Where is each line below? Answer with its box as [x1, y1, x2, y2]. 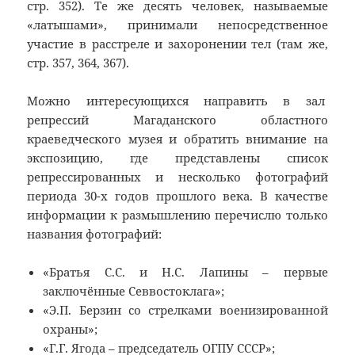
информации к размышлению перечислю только [27, 207, 328, 223]
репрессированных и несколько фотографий [27, 169, 328, 185]
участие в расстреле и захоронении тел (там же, [27, 36, 328, 52]
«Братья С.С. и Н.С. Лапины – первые [43, 264, 328, 281]
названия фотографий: [27, 226, 162, 242]
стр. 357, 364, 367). [27, 55, 130, 71]
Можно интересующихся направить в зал [27, 93, 328, 109]
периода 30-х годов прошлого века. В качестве [27, 188, 328, 204]
